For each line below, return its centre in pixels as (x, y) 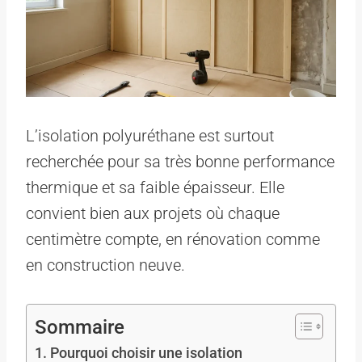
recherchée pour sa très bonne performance (180, 161)
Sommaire (80, 327)
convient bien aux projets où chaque (153, 213)
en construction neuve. (105, 265)
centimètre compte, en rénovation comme (173, 239)
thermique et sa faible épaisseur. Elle (155, 187)
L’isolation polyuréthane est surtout (150, 135)
